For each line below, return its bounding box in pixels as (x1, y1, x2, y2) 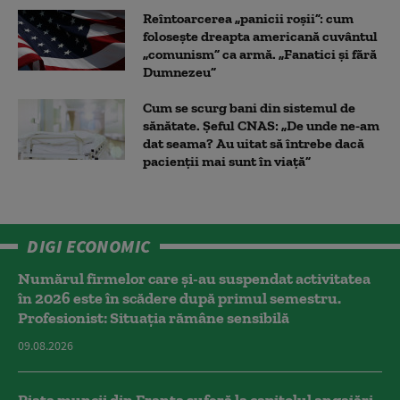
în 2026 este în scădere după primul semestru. (18, 288, 341, 309)
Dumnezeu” (143, 63, 216, 81)
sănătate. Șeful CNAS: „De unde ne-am (143, 117, 379, 135)
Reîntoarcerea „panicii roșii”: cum (143, 10, 354, 28)
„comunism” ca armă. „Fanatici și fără (143, 46, 377, 63)
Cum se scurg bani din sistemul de (143, 99, 355, 117)
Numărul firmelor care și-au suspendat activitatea (18, 269, 371, 289)
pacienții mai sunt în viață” (143, 153, 311, 171)
